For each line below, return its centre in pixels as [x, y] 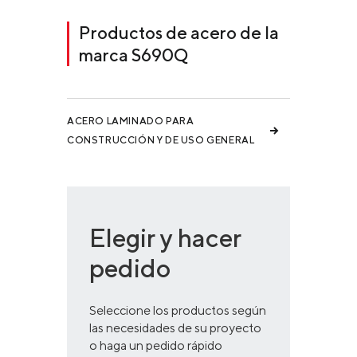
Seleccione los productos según [178, 310]
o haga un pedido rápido [156, 345]
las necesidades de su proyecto [175, 328]
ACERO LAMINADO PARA [131, 121]
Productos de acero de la [179, 33]
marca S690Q [134, 55]
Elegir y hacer [165, 237]
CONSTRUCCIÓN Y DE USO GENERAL [161, 140]
